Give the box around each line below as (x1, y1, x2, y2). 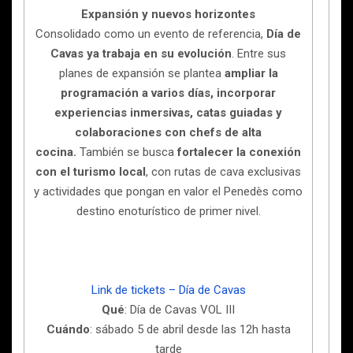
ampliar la (224, 65, 278, 80)
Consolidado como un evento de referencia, (35, 26, 266, 41)
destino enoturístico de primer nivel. (76, 203, 261, 218)
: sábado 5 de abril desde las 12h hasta (89, 321, 291, 336)
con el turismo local (35, 164, 146, 179)
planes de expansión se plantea (58, 65, 225, 80)
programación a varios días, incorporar (61, 85, 276, 100)
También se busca (80, 144, 177, 159)
